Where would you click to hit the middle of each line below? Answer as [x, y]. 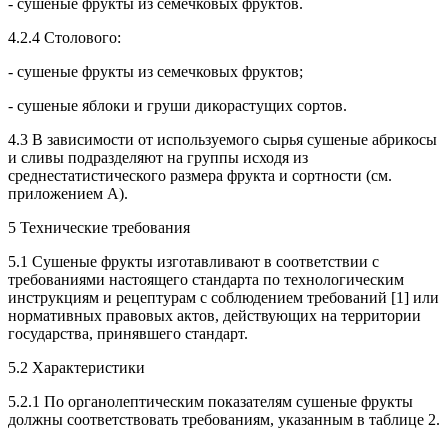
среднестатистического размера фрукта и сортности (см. [200, 175]
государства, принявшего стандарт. [128, 333]
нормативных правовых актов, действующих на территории [214, 315]
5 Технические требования [99, 227]
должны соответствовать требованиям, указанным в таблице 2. [224, 419]
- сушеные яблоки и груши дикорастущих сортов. [177, 105]
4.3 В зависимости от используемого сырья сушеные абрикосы [222, 139]
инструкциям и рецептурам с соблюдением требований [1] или [223, 297]
